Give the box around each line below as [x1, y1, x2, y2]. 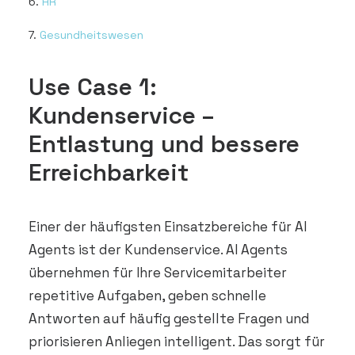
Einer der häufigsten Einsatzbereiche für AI [29, 218, 307, 235]
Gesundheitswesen [40, 28, 143, 42]
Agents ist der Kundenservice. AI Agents [29, 241, 288, 258]
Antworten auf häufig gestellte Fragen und [29, 310, 310, 327]
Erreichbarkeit [29, 157, 189, 188]
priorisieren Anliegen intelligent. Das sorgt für [29, 333, 325, 350]
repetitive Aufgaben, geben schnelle [29, 287, 266, 304]
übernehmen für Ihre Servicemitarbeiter [29, 264, 287, 281]
